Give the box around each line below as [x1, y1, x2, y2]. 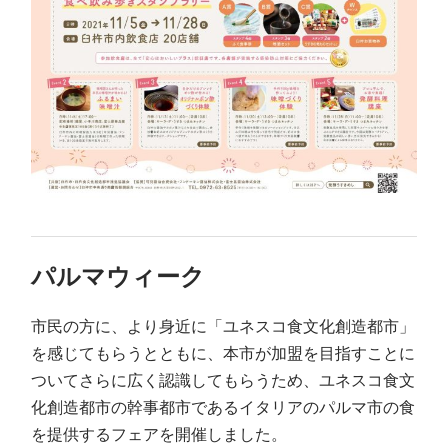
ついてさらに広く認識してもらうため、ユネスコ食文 [31, 371, 416, 389]
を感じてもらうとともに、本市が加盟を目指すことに [31, 344, 416, 362]
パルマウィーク [31, 263, 206, 291]
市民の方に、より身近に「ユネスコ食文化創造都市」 [31, 317, 416, 335]
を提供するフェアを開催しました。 [31, 425, 288, 443]
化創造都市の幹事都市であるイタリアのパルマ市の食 [31, 398, 416, 416]
